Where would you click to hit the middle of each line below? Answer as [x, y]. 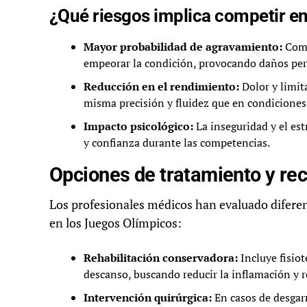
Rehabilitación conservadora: [161, 258]
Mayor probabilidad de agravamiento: [183, 47]
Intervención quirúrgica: [148, 298]
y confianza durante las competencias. [177, 143]
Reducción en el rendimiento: [161, 87]
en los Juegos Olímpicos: [115, 223]
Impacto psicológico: [138, 126]
